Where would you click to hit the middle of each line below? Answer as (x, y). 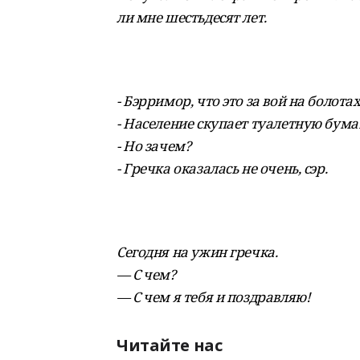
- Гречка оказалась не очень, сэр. (222, 168)
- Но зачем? (154, 146)
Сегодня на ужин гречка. (197, 252)
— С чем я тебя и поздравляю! (214, 297)
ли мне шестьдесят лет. (192, 17)
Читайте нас (170, 345)
